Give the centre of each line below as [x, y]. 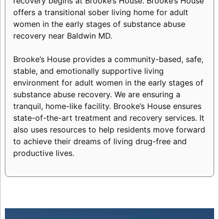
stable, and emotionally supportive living [88, 71]
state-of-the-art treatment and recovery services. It [109, 118]
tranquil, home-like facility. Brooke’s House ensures [107, 106]
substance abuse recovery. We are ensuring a [97, 95]
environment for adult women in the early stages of [108, 83]
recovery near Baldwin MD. [63, 36]
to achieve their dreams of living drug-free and [100, 142]
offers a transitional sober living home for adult [100, 12]
